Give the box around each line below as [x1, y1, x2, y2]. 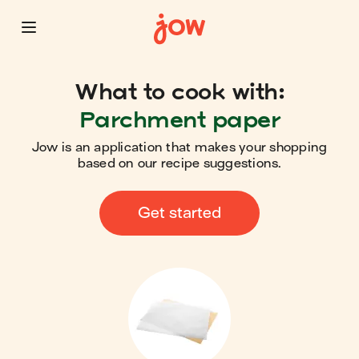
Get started [138, 204, 221, 221]
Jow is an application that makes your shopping [31, 140, 328, 155]
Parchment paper [79, 106, 280, 132]
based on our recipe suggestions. [77, 156, 282, 171]
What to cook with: [75, 78, 284, 104]
